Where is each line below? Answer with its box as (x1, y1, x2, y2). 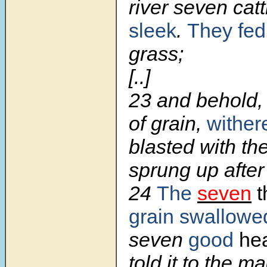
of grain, (129, 112, 207, 135)
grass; (129, 42, 184, 66)
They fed (187, 19, 266, 42)
